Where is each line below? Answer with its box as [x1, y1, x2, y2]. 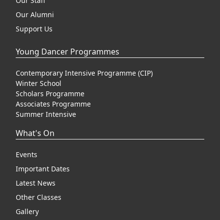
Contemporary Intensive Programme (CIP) [16, 68, 153, 78]
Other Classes [16, 192, 61, 202]
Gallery [16, 207, 39, 216]
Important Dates [16, 164, 70, 173]
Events [16, 150, 37, 159]
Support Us [16, 24, 53, 33]
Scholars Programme [16, 89, 84, 98]
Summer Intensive [16, 110, 76, 119]
